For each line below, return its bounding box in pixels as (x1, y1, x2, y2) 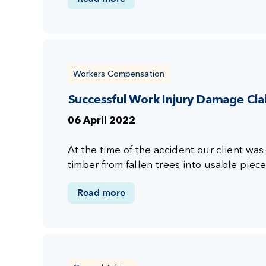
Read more (77, 186, 125, 199)
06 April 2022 (67, 115, 135, 126)
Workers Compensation (72, 68, 164, 79)
